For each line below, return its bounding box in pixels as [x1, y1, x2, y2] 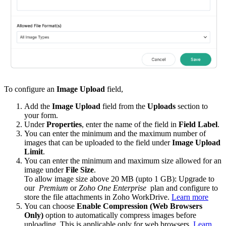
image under [24, 165, 64, 174]
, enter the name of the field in [82, 120, 179, 129]
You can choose [24, 201, 77, 210]
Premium [39, 183, 70, 192]
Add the [24, 101, 50, 110]
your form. [24, 110, 58, 120]
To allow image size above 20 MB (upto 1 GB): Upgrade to [24, 174, 214, 183]
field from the [102, 101, 147, 110]
